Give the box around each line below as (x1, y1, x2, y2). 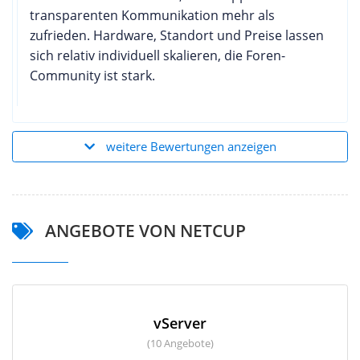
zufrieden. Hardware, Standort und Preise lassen (30, 26, 324, 44)
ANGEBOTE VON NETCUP (41, 219, 246, 242)
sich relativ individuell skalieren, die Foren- (30, 46, 285, 64)
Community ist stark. (30, 66, 155, 84)
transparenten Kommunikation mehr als (30, 6, 275, 24)
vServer (153, 313, 207, 333)
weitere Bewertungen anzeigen (105, 137, 276, 154)
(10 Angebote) (146, 335, 214, 350)
